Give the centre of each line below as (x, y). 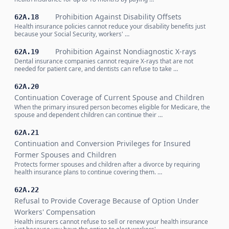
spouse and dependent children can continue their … (88, 115)
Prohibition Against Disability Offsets (118, 17)
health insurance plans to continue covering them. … (88, 172)
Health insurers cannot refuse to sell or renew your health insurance (111, 222)
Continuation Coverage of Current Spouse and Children (109, 97)
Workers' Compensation (55, 212)
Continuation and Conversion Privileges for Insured (102, 143)
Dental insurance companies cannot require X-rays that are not (104, 61)
